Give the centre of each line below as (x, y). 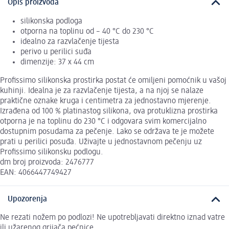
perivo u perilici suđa (56, 52)
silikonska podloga (51, 21)
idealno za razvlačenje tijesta (70, 42)
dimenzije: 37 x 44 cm (57, 62)
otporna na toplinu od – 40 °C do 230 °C (87, 31)
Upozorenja (27, 199)
